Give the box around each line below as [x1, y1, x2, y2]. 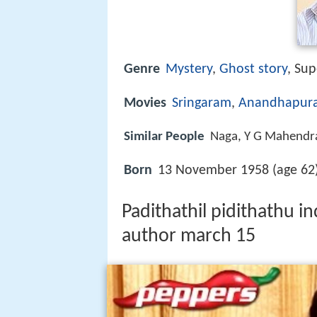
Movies [124, 96, 166, 111]
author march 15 [122, 226, 255, 247]
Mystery [166, 62, 212, 76]
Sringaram [172, 96, 231, 111]
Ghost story [219, 62, 287, 76]
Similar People [124, 130, 204, 144]
